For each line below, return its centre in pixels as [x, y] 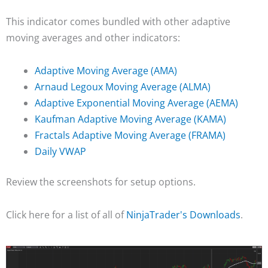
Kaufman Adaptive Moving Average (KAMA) [130, 119]
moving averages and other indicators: [93, 38]
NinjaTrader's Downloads [183, 215]
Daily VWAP [60, 151]
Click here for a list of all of [66, 215]
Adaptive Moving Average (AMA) [106, 71]
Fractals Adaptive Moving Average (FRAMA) [130, 135]
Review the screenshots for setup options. [101, 182]
